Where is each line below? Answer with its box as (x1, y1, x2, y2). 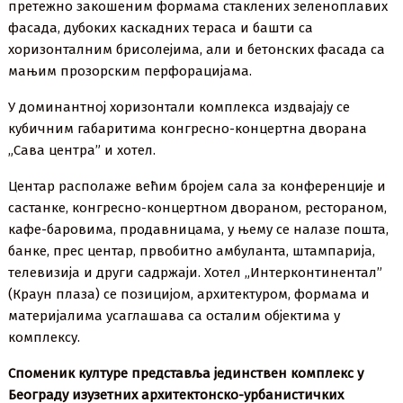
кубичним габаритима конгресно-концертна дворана (8, 121, 368, 138)
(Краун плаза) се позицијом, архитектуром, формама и (8, 286, 371, 303)
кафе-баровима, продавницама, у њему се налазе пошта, (8, 221, 390, 238)
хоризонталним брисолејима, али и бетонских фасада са (8, 41, 386, 58)
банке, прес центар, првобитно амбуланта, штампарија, (8, 243, 376, 260)
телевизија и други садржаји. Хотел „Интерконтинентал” (8, 264, 383, 282)
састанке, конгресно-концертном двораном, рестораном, (8, 200, 388, 217)
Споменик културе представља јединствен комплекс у (8, 365, 364, 382)
